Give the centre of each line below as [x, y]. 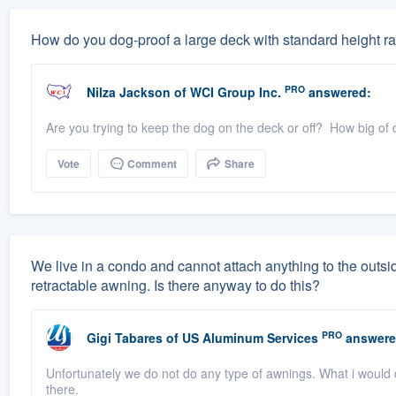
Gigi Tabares [124, 338]
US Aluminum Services [250, 338]
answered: [338, 92]
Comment [150, 164]
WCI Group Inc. [235, 92]
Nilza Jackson [128, 92]
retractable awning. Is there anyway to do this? [175, 286]
